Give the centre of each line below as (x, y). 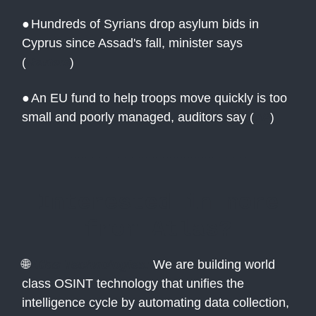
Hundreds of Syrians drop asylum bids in (145, 24)
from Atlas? (158, 230)
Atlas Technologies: (90, 265)
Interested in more (158, 203)
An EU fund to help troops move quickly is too (159, 98)
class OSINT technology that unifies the (133, 284)
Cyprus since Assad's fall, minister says (132, 43)
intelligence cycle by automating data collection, (156, 303)
